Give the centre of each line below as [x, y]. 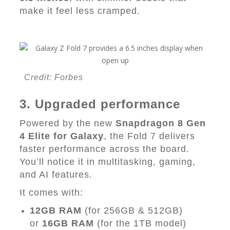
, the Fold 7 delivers [149, 136]
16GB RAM [68, 223]
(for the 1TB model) [140, 223]
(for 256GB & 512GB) [132, 210]
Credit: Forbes [54, 77]
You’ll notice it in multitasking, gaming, [108, 162]
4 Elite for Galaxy [62, 136]
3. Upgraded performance [100, 104]
